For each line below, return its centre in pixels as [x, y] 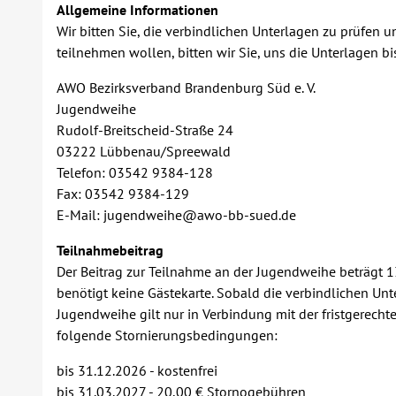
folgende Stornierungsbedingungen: [167, 335]
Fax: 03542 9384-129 [123, 194]
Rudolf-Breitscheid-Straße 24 [145, 130]
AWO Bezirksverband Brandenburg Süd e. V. [186, 88]
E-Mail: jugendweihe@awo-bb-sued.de [176, 215]
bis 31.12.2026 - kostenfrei [137, 370]
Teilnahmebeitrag [110, 250]
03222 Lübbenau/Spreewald [144, 151]
